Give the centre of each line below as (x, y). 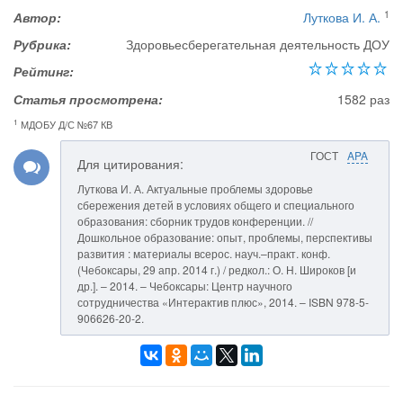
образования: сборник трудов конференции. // (195, 221)
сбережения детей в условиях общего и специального (216, 205)
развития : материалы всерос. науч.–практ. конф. (204, 253)
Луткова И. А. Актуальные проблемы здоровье (195, 188)
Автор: (37, 17)
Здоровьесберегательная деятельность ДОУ (258, 44)
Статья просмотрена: (88, 99)
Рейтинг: (44, 71)
